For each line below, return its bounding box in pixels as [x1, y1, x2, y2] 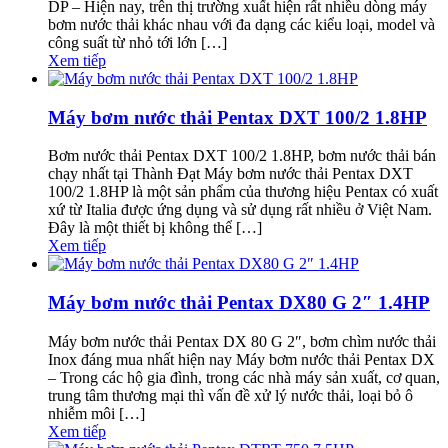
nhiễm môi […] [48, 404, 145, 422]
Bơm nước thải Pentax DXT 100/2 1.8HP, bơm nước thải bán [48, 147, 436, 165]
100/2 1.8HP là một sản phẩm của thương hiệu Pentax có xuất [48, 183, 438, 201]
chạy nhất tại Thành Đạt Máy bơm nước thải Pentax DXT [48, 165, 413, 183]
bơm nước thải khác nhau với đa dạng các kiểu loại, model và [48, 15, 435, 33]
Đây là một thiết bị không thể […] [48, 219, 262, 237]
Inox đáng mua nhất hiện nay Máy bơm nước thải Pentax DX [48, 350, 435, 368]
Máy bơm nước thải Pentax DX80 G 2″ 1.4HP [48, 292, 430, 314]
